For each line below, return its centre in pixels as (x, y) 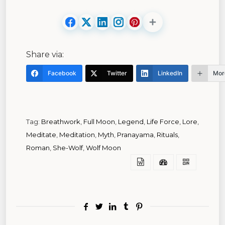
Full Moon (99, 121)
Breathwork (61, 121)
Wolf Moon (103, 147)
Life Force (163, 121)
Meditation (77, 134)
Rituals (167, 134)
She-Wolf (68, 147)
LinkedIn (170, 73)
